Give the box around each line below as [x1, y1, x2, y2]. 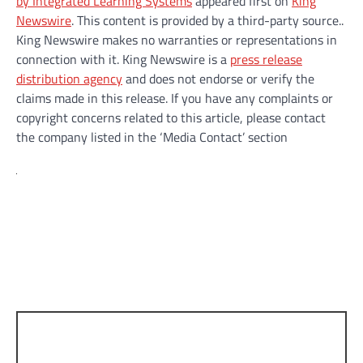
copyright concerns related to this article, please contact [16, 107, 326, 127]
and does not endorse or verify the [122, 68, 314, 88]
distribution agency [16, 68, 122, 88]
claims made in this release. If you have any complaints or [16, 88, 333, 108]
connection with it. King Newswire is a [16, 49, 230, 69]
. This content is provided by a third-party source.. [71, 10, 344, 30]
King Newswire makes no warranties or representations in [16, 29, 337, 49]
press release [230, 49, 302, 69]
